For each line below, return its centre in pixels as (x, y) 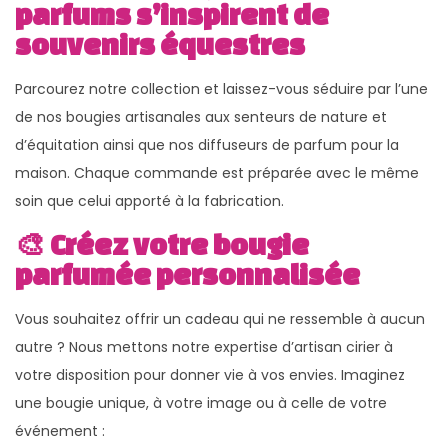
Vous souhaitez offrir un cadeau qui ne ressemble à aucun (220, 319)
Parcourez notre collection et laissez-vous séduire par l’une (221, 89)
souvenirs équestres (160, 45)
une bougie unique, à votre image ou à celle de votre (201, 403)
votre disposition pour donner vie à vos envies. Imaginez (210, 375)
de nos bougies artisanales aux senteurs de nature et (201, 117)
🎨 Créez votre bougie (162, 245)
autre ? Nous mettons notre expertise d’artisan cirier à (204, 347)
